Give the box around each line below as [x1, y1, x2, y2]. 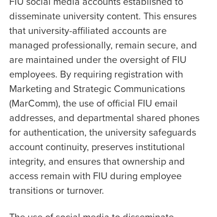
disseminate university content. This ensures [9, 9, 197, 23]
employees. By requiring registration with [9, 67, 183, 81]
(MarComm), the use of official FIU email [9, 96, 178, 110]
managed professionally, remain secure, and [9, 38, 197, 52]
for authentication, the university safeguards [9, 125, 196, 139]
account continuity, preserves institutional [9, 139, 185, 154]
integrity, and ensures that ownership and [9, 154, 185, 168]
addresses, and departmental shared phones [9, 110, 200, 124]
